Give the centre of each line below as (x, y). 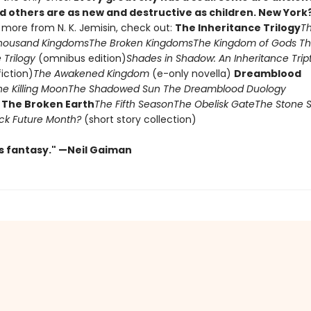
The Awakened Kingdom (91, 74)
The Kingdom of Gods (244, 43)
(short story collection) (138, 119)
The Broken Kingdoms (141, 43)
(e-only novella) (191, 74)
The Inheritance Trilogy (237, 28)
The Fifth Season (134, 104)
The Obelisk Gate (214, 104)
